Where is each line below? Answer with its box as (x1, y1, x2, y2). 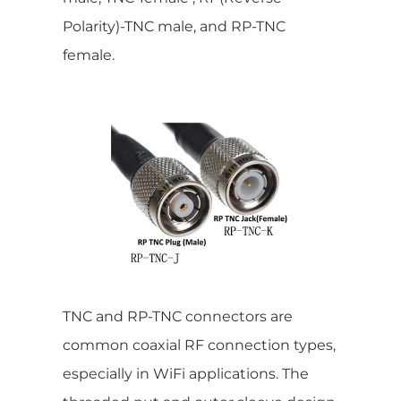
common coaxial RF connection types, (63, 336, 336, 354)
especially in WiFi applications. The (63, 364, 309, 382)
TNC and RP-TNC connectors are (63, 307, 293, 325)
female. (63, 46, 115, 64)
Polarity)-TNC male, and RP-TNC (63, 17, 286, 35)
